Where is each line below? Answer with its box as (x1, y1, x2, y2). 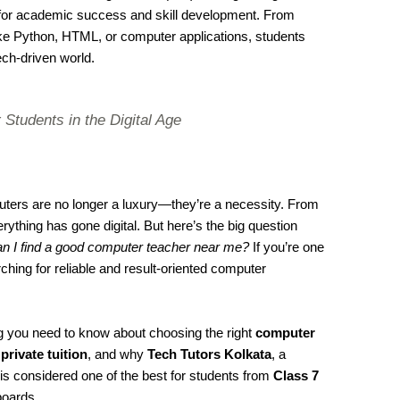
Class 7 (273, 367, 320, 383)
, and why (87, 346, 148, 362)
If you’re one (249, 238, 325, 254)
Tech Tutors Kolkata (147, 346, 272, 362)
